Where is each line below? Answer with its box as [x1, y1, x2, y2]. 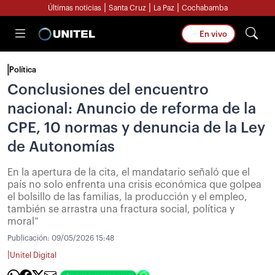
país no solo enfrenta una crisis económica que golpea [7, 180, 261, 190]
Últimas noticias [47, 4, 101, 12]
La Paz [153, 4, 174, 12]
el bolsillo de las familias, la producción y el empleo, [7, 192, 247, 202]
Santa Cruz [108, 4, 146, 12]
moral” [7, 217, 39, 227]
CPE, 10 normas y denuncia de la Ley [7, 120, 265, 135]
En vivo [199, 29, 227, 38]
